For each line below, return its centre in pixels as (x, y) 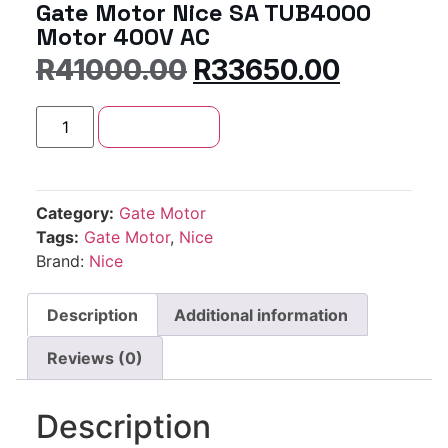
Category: (75, 212)
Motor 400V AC (123, 37)
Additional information (260, 314)
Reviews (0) (95, 358)
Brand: (62, 260)
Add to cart (159, 126)
